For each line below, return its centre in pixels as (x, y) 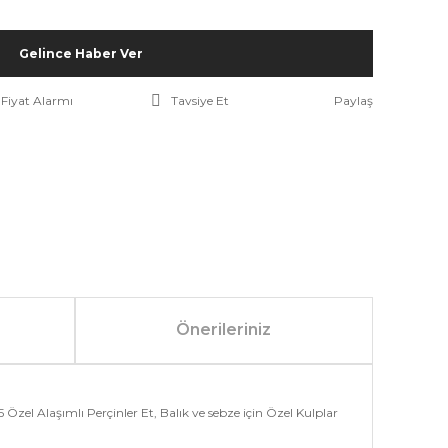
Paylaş (353, 100)
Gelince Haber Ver (80, 53)
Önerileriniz (224, 329)
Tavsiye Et (200, 100)
